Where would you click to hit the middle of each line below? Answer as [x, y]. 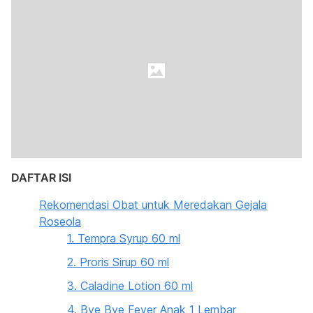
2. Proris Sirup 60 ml [118, 262]
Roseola [60, 221]
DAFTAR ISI [41, 177]
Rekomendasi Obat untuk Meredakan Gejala [153, 205]
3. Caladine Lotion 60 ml [130, 286]
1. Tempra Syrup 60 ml [124, 238]
